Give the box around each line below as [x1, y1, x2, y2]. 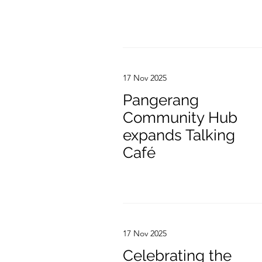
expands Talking [123, 126, 235, 144]
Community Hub [123, 109, 237, 126]
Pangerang [123, 91, 199, 109]
